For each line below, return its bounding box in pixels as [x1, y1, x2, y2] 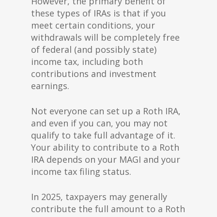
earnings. [31, 80, 69, 92]
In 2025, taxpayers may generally [31, 191, 167, 202]
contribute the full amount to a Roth [31, 203, 185, 215]
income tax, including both [31, 56, 143, 67]
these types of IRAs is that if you [31, 7, 166, 19]
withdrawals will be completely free [31, 31, 180, 43]
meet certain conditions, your [31, 19, 155, 31]
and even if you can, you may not [31, 117, 168, 129]
